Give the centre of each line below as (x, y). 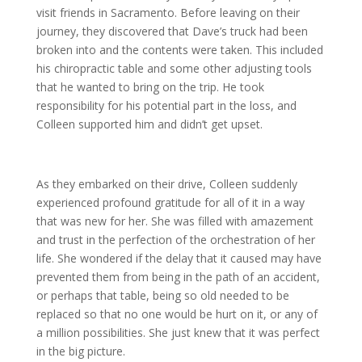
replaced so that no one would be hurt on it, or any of (177, 314)
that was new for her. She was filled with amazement (175, 221)
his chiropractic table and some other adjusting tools (174, 69)
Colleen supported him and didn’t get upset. (149, 124)
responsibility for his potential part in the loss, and (166, 106)
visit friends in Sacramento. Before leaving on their (168, 13)
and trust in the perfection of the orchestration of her (175, 240)
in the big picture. (80, 351)
